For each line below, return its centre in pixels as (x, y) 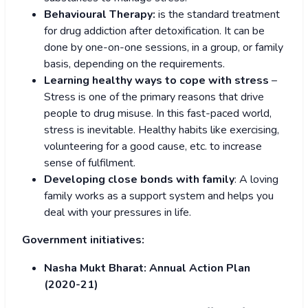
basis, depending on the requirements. (134, 64)
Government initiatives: (83, 240)
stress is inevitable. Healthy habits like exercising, (162, 130)
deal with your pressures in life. (118, 213)
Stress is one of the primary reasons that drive (154, 97)
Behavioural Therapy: (101, 15)
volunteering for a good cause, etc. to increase (153, 147)
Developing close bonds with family (139, 180)
